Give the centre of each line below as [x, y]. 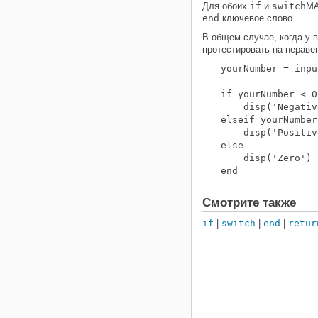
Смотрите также [249, 203]
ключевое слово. [257, 18]
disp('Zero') [266, 158]
